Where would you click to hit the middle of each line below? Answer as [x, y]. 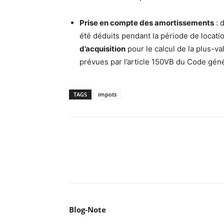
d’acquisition [102, 49]
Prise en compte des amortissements [147, 23]
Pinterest [167, 161]
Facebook [92, 161]
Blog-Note [87, 210]
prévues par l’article [115, 62]
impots [107, 94]
